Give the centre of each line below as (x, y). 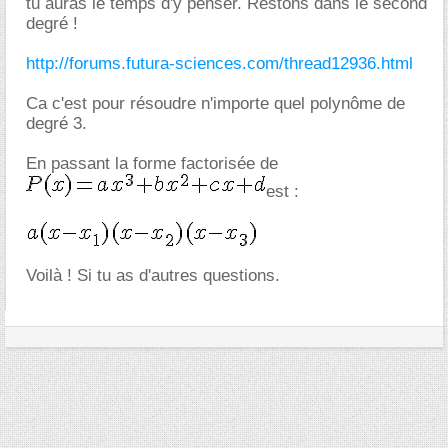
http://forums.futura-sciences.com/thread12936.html (219, 63)
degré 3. (56, 123)
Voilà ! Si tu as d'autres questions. (153, 275)
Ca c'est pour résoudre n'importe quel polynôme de (215, 103)
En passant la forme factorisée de (152, 163)
